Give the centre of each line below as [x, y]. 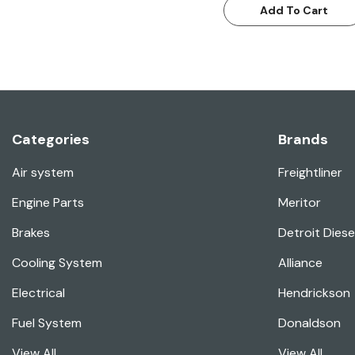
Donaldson [309, 323]
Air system [43, 173]
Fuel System [47, 323]
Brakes [31, 233]
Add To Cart [294, 11]
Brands [303, 140]
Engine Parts [48, 203]
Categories [51, 140]
